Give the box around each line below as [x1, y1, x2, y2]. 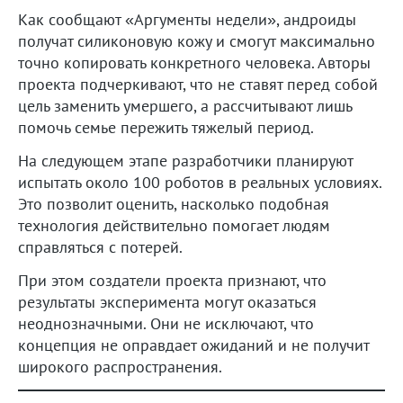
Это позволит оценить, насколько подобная [18, 193, 329, 214]
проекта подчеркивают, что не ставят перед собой [18, 73, 378, 94]
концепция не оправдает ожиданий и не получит [18, 334, 369, 355]
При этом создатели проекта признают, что [18, 269, 327, 291]
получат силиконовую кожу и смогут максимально [18, 30, 375, 51]
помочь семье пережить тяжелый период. [18, 116, 314, 138]
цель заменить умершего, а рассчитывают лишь [18, 94, 352, 116]
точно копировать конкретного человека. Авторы [18, 51, 371, 73]
